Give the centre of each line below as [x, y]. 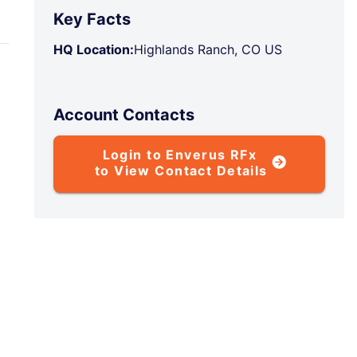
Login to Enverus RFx [182, 155]
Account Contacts [124, 115]
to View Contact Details [181, 171]
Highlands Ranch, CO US [208, 49]
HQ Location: [94, 49]
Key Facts [92, 19]
